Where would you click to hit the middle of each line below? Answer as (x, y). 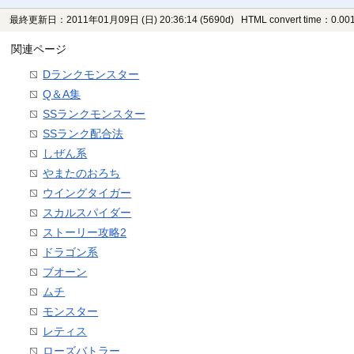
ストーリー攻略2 (85, 233)
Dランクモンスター (91, 75)
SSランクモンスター (94, 114)
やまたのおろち (82, 173)
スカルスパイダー (87, 213)
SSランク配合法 (83, 134)
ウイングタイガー (87, 193)
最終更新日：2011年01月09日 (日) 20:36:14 (104, 20)
